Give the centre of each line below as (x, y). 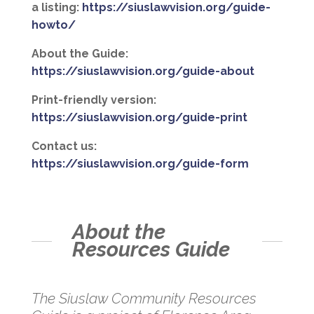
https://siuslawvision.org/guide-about (143, 71)
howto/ (53, 25)
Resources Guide (151, 249)
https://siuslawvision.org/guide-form (140, 164)
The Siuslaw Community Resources (144, 298)
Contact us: (64, 146)
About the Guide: (80, 54)
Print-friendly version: (94, 100)
